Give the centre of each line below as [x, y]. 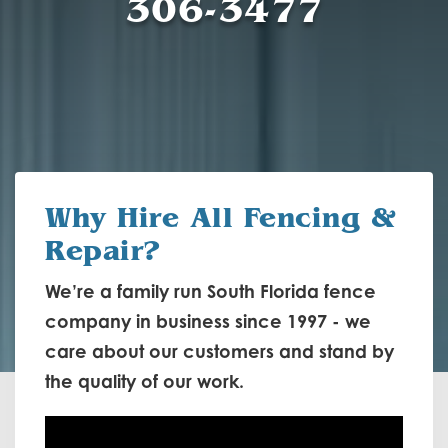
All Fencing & [292, 218]
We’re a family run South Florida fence [210, 291]
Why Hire [117, 218]
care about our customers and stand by [219, 351]
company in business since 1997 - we [208, 321]
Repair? [103, 251]
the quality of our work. [144, 381]
